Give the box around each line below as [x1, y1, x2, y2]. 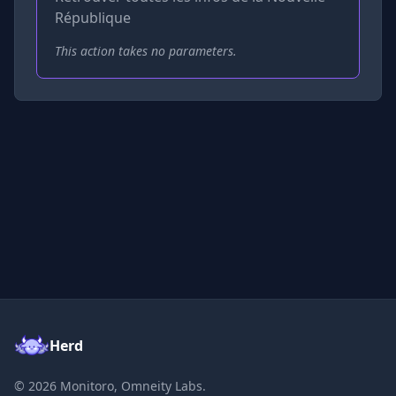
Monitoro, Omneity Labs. [57, 377, 206, 394]
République [55, 7, 131, 27]
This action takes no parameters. [55, 42, 237, 59]
